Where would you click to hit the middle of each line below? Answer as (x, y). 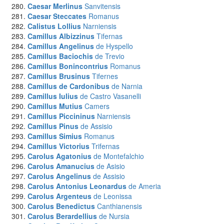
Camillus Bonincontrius (68, 66)
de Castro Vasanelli (110, 96)
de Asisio (111, 166)
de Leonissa (113, 196)
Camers (97, 106)
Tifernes (105, 76)
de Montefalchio (119, 156)
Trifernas (105, 146)
